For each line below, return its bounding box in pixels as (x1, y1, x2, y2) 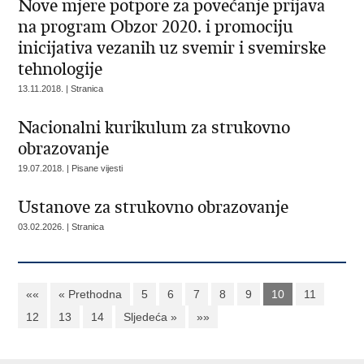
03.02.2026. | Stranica (18, 222, 105, 232)
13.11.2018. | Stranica (18, 84, 104, 93)
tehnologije (18, 58, 103, 80)
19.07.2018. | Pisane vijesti (18, 163, 123, 173)
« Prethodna (58, 288, 123, 301)
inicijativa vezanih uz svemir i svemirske (18, 37, 327, 58)
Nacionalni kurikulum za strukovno (18, 117, 291, 138)
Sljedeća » (123, 310, 178, 323)
